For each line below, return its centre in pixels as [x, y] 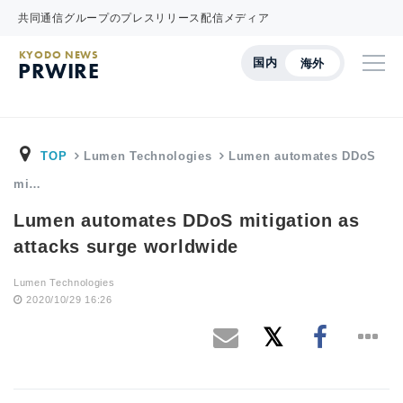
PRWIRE [59, 71]
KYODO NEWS [58, 55]
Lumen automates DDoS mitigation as [187, 220]
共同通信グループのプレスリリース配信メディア [144, 18]
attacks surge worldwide [126, 246]
